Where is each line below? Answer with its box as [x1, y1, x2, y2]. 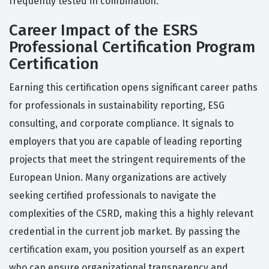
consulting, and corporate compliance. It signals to [9, 118, 234, 130]
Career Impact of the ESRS [9, 21, 198, 40]
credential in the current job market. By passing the [9, 226, 240, 238]
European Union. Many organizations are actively [9, 172, 226, 184]
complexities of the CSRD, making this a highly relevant [9, 208, 253, 220]
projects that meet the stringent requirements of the [9, 154, 246, 166]
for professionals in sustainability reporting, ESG [9, 100, 225, 112]
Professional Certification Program [9, 38, 255, 57]
